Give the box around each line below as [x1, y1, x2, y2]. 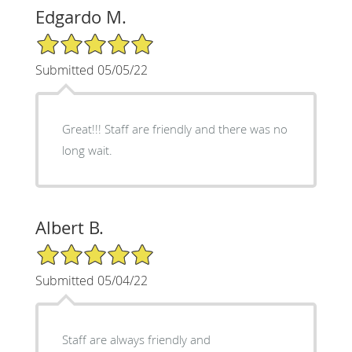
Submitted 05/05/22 [35, 60, 148, 79]
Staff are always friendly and [61, 331, 211, 347]
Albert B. [35, 215, 104, 239]
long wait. [87, 141, 112, 158]
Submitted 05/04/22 [35, 271, 148, 289]
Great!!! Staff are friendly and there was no [61, 120, 288, 137]
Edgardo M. [35, 5, 126, 28]
